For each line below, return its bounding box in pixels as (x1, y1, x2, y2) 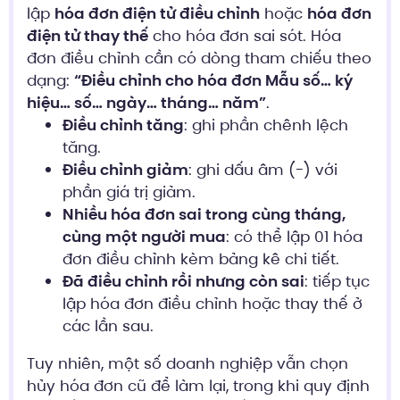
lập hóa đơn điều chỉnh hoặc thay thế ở (62, 293, 362, 315)
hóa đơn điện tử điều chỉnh (54, 3, 260, 25)
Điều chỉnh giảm (62, 159, 188, 181)
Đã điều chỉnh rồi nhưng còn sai (62, 271, 304, 293)
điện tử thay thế (27, 25, 148, 47)
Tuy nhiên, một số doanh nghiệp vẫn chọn (27, 353, 348, 375)
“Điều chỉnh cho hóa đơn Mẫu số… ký (74, 70, 353, 92)
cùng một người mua (62, 226, 226, 248)
